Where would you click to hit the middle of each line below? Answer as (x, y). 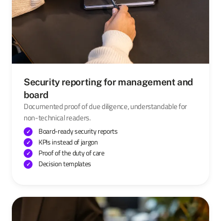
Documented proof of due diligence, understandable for (105, 106)
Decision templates (65, 163)
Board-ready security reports (78, 131)
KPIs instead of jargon (68, 142)
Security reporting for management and (108, 82)
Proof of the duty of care (72, 152)
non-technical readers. (57, 118)
